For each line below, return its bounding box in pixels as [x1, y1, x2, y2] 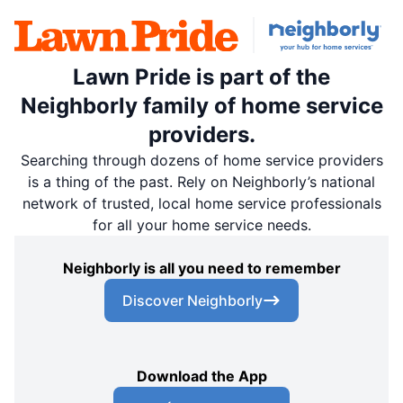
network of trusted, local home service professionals [22, 193, 381, 212]
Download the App [136, 366, 267, 385]
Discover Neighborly [122, 291, 263, 309]
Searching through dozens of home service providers [20, 150, 383, 169]
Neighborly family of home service [20, 92, 383, 119]
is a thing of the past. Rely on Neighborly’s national [28, 172, 375, 191]
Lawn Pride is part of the [73, 63, 330, 90]
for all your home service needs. [92, 215, 311, 234]
